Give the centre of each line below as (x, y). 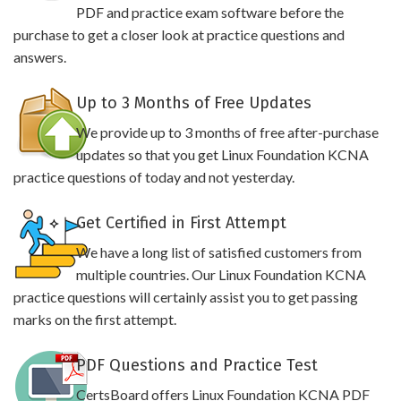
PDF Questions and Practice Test (196, 365)
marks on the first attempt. (95, 319)
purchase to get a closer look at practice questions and (179, 34)
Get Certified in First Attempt (181, 223)
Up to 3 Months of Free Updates (193, 103)
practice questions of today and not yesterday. (154, 177)
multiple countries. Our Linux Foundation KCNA (221, 274)
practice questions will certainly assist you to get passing (186, 297)
